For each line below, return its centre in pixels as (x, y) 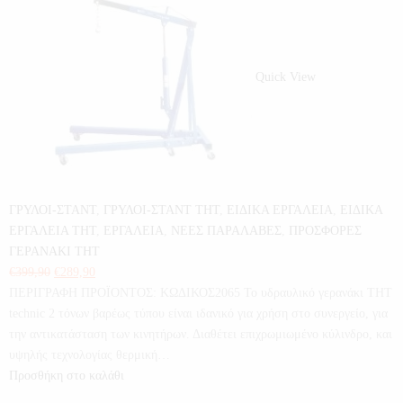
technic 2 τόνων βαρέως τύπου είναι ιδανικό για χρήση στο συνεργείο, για (198, 313)
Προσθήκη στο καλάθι (67, 376)
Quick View (286, 77)
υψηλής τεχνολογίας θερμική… (90, 355)
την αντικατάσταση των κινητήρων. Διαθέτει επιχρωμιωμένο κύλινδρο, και (201, 334)
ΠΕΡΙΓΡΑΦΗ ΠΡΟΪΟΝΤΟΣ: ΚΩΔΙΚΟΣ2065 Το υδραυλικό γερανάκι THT (201, 293)
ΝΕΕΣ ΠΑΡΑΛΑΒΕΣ (226, 231)
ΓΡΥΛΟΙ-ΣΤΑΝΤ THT (161, 210)
